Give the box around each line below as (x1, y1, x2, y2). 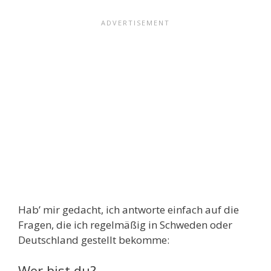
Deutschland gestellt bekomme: (18, 232, 169, 247)
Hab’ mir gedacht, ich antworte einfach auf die (18, 202, 239, 217)
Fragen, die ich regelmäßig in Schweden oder (18, 217, 232, 232)
